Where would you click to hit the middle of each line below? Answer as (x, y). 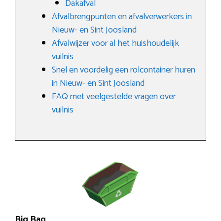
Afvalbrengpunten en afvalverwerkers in (122, 17)
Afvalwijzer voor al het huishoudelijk (115, 43)
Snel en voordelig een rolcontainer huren (124, 70)
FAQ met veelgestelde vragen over (114, 96)
